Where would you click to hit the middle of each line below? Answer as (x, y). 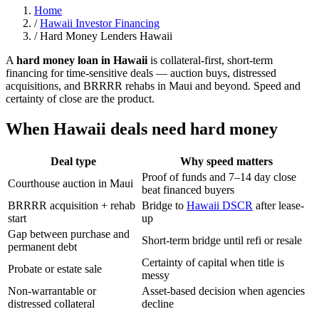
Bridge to (164, 205)
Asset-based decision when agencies (223, 291)
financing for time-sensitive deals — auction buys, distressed (141, 73)
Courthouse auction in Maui (70, 183)
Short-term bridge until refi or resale (222, 240)
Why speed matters (226, 161)
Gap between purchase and (69, 234)
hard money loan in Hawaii (82, 60)
